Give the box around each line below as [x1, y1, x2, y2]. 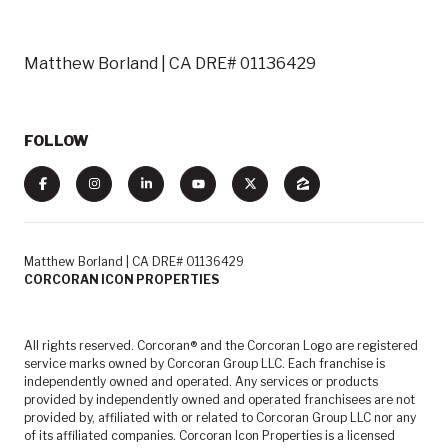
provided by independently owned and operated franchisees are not [24, 391, 415, 407]
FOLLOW [24, 131, 89, 149]
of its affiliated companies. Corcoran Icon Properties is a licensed [24, 427, 395, 443]
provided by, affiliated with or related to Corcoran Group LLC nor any [24, 409, 416, 425]
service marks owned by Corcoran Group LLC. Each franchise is [24, 355, 385, 371]
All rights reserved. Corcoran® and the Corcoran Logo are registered [24, 337, 418, 353]
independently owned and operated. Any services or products [24, 373, 378, 389]
